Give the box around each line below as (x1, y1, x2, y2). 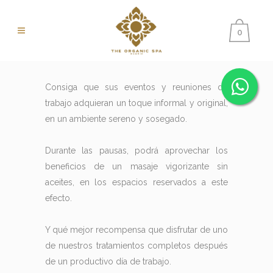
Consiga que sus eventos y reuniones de (45, 82, 228, 92)
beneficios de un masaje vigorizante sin (45, 161, 228, 171)
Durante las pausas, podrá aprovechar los (45, 146, 228, 155)
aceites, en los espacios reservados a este (45, 177, 228, 187)
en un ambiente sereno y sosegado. (45, 114, 187, 124)
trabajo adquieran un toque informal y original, (45, 98, 228, 108)
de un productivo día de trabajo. (45, 257, 171, 266)
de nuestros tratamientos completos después (45, 241, 228, 250)
